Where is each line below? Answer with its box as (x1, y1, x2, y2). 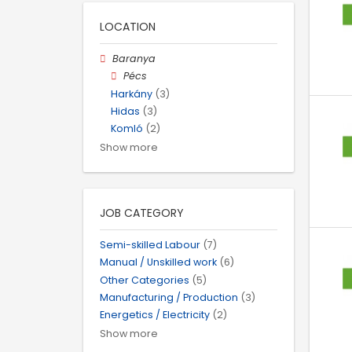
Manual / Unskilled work (100, 255, 217, 269)
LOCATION (100, 19, 156, 35)
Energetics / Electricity (100, 307, 210, 321)
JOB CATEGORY (100, 205, 184, 222)
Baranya (112, 52, 156, 66)
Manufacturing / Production (100, 290, 238, 304)
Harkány (111, 86, 152, 101)
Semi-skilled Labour (100, 238, 200, 252)
